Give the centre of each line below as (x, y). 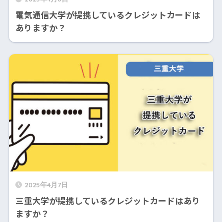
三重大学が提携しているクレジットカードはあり (108, 201)
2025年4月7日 (46, 185)
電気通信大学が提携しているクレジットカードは (108, 14)
